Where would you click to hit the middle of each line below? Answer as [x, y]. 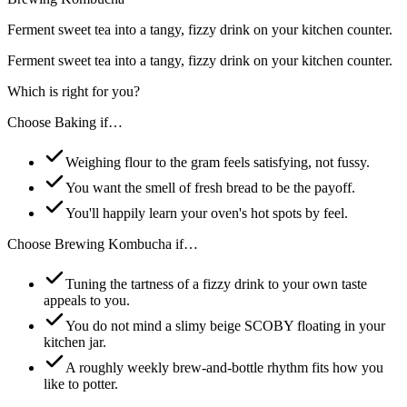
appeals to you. [87, 300]
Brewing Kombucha [113, 243]
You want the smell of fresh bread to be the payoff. [210, 187]
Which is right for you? [74, 91]
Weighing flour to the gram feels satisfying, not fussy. [218, 162]
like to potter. [81, 383]
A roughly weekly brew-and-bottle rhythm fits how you [224, 367]
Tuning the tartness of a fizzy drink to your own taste [216, 283]
